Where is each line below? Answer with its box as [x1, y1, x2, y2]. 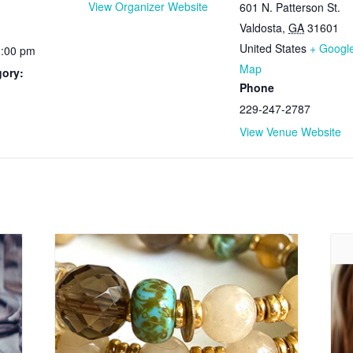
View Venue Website [240, 124, 341, 139]
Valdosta [240, 20, 282, 35]
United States [240, 40, 307, 56]
